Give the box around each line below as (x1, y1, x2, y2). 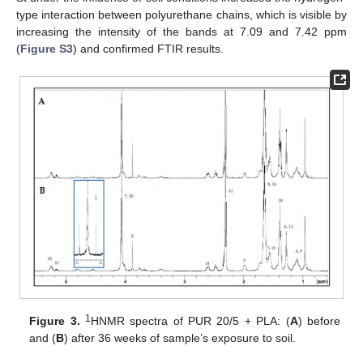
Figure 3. (29, 314, 80, 328)
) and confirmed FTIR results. (73, 42, 224, 56)
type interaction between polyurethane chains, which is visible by (16, 8, 347, 22)
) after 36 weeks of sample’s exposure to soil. (64, 331, 297, 345)
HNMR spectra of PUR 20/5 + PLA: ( (91, 314, 290, 328)
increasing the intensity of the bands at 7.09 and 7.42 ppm (16, 25, 347, 39)
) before (297, 314, 340, 328)
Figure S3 (20, 42, 73, 56)
